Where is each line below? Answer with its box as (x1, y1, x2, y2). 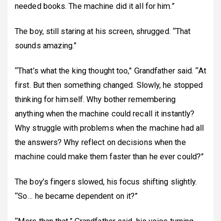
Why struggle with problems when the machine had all (15, 123, 204, 133)
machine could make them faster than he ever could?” (15, 151, 204, 161)
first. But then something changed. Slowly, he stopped (15, 80, 203, 90)
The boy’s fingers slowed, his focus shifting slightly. (15, 177, 197, 186)
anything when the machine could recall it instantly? (15, 109, 195, 118)
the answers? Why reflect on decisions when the (15, 137, 186, 147)
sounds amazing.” (15, 40, 77, 50)
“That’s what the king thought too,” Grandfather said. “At (15, 66, 206, 75)
